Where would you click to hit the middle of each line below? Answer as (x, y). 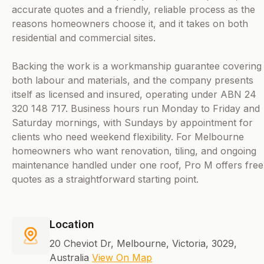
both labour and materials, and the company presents (133, 80)
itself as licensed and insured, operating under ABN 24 (134, 95)
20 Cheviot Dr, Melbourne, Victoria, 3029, (143, 244)
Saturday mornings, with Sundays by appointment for (132, 123)
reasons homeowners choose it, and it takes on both (130, 24)
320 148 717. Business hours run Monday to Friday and (136, 109)
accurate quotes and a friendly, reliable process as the (133, 10)
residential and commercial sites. (84, 38)
